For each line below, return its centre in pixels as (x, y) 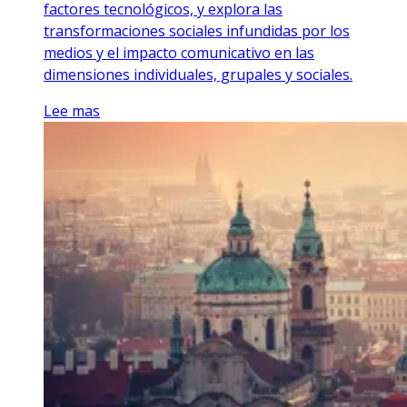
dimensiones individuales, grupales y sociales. (198, 75)
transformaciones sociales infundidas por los (197, 31)
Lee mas (72, 111)
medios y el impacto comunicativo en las (179, 53)
